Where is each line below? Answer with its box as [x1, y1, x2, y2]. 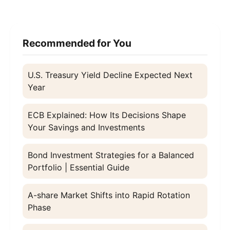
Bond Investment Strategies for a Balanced [28, 150, 194, 161]
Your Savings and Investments [28, 122, 145, 133]
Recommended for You [23, 37, 131, 50]
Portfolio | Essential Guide [28, 162, 129, 173]
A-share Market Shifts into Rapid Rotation [28, 190, 190, 201]
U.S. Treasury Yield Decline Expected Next [28, 70, 193, 81]
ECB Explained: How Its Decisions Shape [28, 110, 186, 121]
